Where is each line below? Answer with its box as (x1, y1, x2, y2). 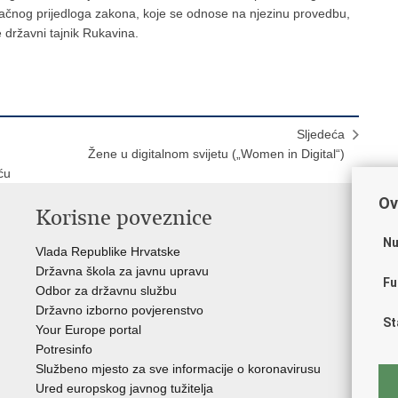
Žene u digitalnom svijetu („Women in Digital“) (88, 147, 345, 161)
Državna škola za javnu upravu (36, 264, 209, 278)
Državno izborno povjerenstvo (36, 303, 203, 317)
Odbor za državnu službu (36, 283, 177, 298)
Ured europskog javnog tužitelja (36, 381, 213, 395)
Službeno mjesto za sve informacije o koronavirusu (36, 362, 321, 376)
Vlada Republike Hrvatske (36, 244, 180, 259)
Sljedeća (297, 127, 345, 141)
